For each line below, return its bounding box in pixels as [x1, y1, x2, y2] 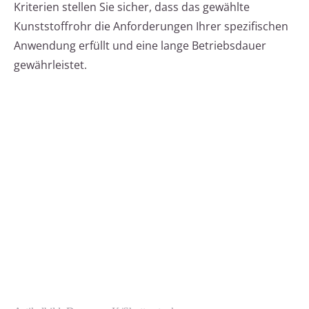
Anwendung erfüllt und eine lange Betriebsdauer [14, 38, 266, 54]
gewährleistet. [14, 57, 87, 73]
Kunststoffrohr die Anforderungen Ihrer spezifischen [14, 19, 288, 34]
